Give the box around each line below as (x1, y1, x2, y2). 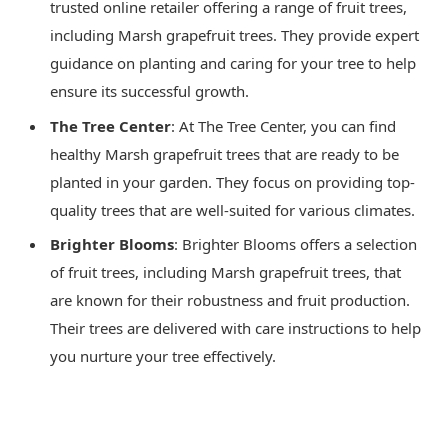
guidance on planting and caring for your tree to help (50, 52, 416, 73)
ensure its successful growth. (50, 80, 249, 101)
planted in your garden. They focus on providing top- (50, 171, 415, 192)
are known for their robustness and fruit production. (50, 290, 410, 311)
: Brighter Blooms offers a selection (174, 234, 417, 255)
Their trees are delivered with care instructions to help (50, 318, 421, 339)
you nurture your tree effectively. (50, 346, 276, 367)
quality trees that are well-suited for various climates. (50, 199, 415, 220)
